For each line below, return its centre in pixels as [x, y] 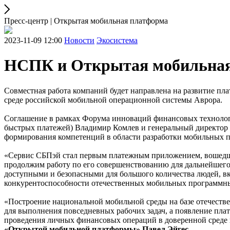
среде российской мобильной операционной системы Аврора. [113, 100]
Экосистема [117, 40]
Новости [79, 40]
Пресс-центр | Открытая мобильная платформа [86, 21]
